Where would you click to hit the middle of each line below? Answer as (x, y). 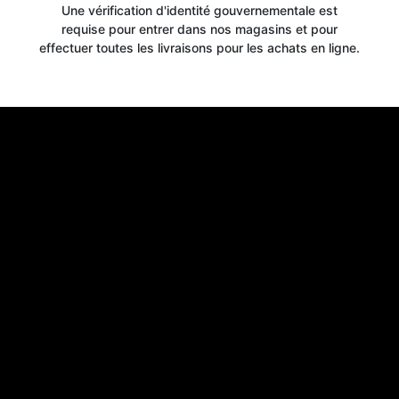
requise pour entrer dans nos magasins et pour (199, 29)
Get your (199, 280)
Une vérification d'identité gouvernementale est (199, 11)
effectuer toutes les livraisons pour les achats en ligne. (199, 48)
